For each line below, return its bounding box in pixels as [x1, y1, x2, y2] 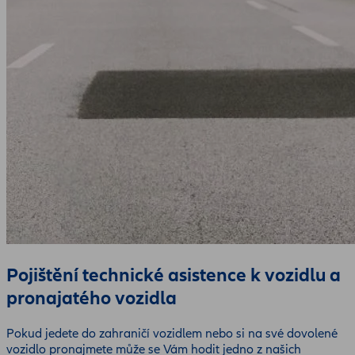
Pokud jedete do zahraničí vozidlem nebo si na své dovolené [6, 325, 338, 342]
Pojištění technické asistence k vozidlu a [6, 263, 341, 287]
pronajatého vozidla [6, 286, 177, 310]
